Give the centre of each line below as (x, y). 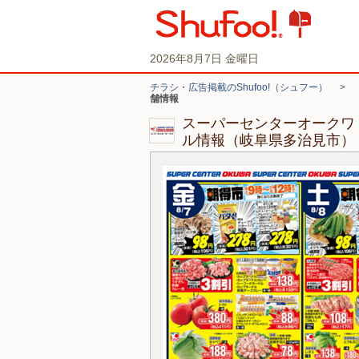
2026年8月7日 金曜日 (204, 58)
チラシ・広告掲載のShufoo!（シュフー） (239, 87)
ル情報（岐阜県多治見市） (268, 140)
